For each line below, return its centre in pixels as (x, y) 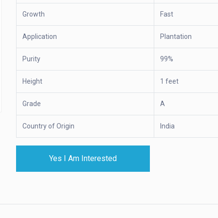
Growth (33, 14)
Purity (31, 59)
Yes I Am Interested (83, 158)
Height (32, 81)
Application (39, 36)
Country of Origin (48, 126)
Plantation (176, 36)
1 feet (169, 81)
